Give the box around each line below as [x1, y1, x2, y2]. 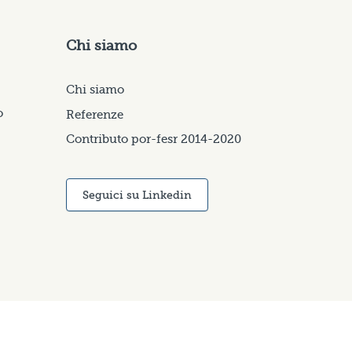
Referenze [65, 107, 123, 122]
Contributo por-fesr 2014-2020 [65, 132, 241, 147]
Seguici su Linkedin [82, 188, 192, 201]
